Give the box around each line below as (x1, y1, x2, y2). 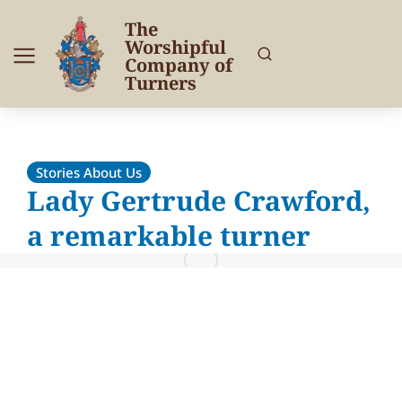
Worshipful (125, 34, 226, 59)
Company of (125, 52, 232, 77)
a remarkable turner (27, 217, 310, 254)
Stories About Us (36, 162, 142, 181)
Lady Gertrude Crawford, (27, 182, 371, 219)
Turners (125, 70, 197, 95)
